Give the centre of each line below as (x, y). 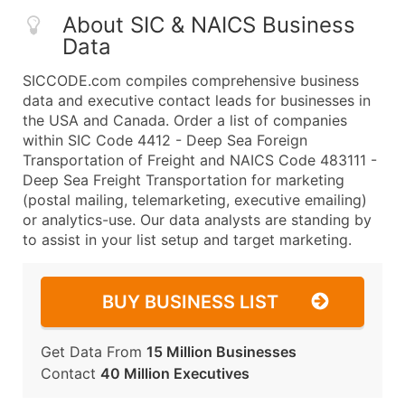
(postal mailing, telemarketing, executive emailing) (195, 200)
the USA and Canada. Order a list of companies (185, 120)
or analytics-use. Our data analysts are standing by (197, 220)
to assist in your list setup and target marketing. (187, 240)
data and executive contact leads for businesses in (197, 100)
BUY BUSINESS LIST (190, 302)
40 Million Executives (175, 373)
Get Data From (94, 352)
